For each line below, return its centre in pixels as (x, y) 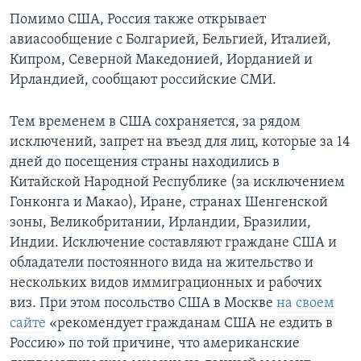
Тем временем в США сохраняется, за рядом (155, 122)
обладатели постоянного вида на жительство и (162, 263)
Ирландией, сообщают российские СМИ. (143, 81)
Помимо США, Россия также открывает (138, 20)
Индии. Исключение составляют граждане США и (173, 243)
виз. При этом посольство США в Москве (143, 304)
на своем (305, 304)
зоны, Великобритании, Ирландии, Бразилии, (160, 223)
